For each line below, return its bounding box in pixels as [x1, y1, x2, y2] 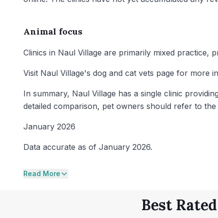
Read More [23, 169, 60, 178]
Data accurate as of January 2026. [23, 142, 152, 152]
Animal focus [23, 26, 82, 37]
